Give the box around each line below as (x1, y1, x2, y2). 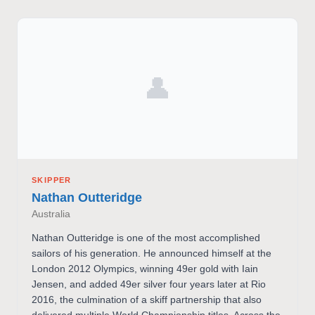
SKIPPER (32, 176, 72, 184)
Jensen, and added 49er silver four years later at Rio (32, 278, 266, 290)
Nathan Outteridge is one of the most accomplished (32, 231, 260, 243)
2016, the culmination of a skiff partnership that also (32, 293, 262, 305)
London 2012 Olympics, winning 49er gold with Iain (32, 262, 258, 274)
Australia (32, 209, 70, 220)
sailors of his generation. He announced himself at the (32, 247, 271, 259)
